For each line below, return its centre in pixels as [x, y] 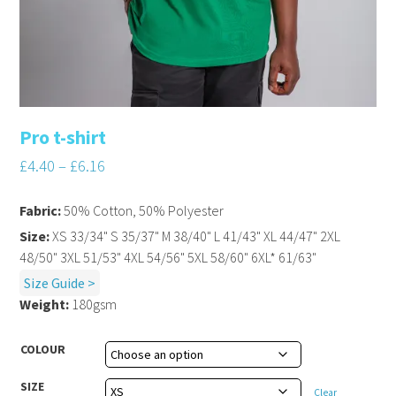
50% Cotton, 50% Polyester [143, 210]
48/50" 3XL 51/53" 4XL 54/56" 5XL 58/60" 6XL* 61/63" [168, 257]
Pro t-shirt [63, 137]
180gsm [93, 304]
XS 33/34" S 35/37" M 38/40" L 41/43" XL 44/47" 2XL [195, 236]
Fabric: [41, 210]
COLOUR [43, 349]
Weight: [45, 304]
